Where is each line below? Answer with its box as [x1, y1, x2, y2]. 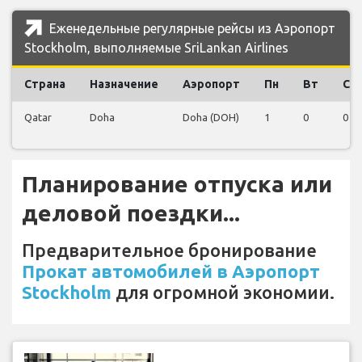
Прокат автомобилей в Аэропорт [22, 261, 320, 282]
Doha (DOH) [183, 112, 239, 124]
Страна [24, 78, 65, 91]
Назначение [90, 78, 158, 91]
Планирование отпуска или [22, 171, 332, 197]
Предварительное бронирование [22, 240, 317, 261]
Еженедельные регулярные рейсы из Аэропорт [46, 21, 335, 36]
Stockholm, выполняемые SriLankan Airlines [24, 40, 288, 56]
